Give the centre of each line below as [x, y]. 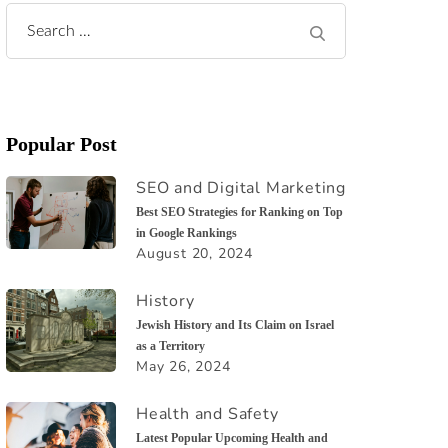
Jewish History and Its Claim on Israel [235, 325]
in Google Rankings [186, 233]
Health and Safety [207, 414]
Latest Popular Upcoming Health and [232, 438]
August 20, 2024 [194, 254]
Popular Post [61, 143]
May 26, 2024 [183, 367]
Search [53, 32]
